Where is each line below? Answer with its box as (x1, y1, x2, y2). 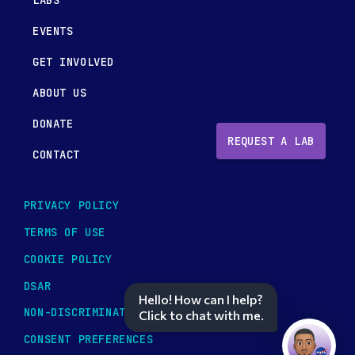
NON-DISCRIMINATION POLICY (23, 305, 194, 320)
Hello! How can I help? (138, 292, 263, 307)
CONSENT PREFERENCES (23, 332, 154, 347)
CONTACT (32, 147, 80, 162)
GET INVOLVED (32, 55, 114, 70)
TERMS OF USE (23, 224, 105, 239)
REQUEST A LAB (227, 133, 315, 148)
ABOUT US (32, 86, 87, 101)
